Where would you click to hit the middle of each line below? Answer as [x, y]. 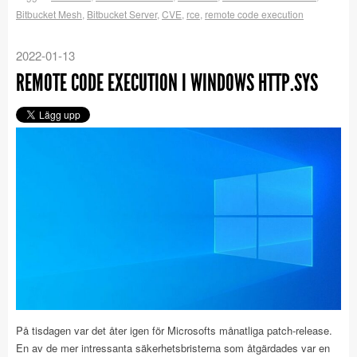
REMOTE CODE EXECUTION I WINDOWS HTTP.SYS [167, 82]
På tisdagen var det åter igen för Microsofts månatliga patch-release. [174, 331]
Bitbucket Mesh [49, 14]
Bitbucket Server [122, 14]
